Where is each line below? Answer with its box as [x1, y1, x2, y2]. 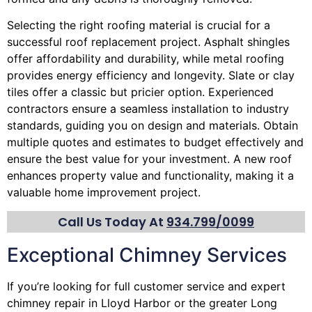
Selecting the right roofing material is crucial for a [7, 18, 270, 33]
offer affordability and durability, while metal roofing [7, 52, 284, 66]
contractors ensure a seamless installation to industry [7, 102, 289, 116]
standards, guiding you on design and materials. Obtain [7, 118, 298, 133]
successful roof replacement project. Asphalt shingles [7, 35, 290, 49]
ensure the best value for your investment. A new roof [7, 152, 292, 166]
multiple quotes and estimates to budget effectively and [7, 135, 304, 150]
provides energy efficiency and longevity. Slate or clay [7, 68, 295, 83]
